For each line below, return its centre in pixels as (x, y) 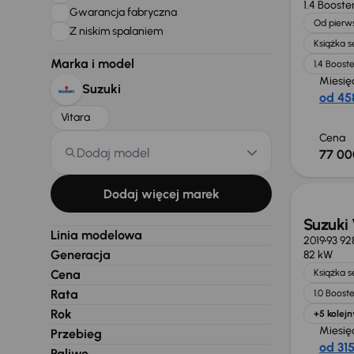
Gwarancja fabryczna (124, 12)
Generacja (81, 255)
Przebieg (76, 334)
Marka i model (92, 64)
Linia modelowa (96, 235)
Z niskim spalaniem (117, 31)
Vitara (75, 117)
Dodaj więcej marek (161, 194)
